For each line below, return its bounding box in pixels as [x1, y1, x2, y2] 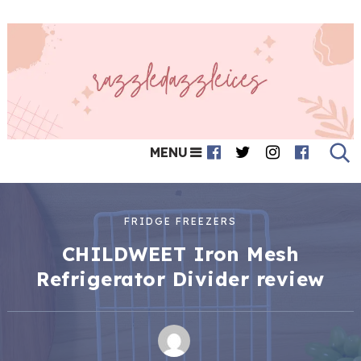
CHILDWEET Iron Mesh [61, 241, 300, 266]
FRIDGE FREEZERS [123, 214, 238, 227]
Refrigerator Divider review [36, 266, 325, 291]
